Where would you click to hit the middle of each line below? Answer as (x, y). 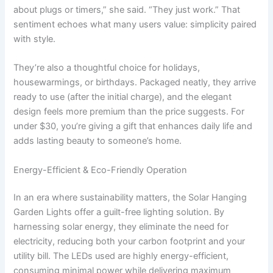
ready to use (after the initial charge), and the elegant (123, 97)
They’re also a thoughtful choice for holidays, (107, 68)
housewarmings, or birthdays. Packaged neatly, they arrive (135, 83)
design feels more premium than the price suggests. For (129, 112)
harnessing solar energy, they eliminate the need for (121, 227)
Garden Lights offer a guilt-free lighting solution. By (119, 212)
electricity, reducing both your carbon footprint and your (129, 242)
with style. (35, 39)
